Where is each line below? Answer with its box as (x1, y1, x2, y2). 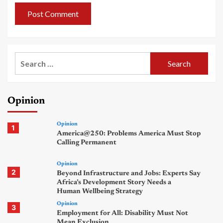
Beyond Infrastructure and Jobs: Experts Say (56, 170, 201, 178)
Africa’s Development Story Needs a (56, 179, 171, 187)
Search (14, 54, 40, 62)
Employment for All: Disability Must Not (56, 210, 188, 218)
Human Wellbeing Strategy (56, 188, 143, 196)
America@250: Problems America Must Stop (56, 130, 201, 138)
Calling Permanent (56, 139, 116, 147)
